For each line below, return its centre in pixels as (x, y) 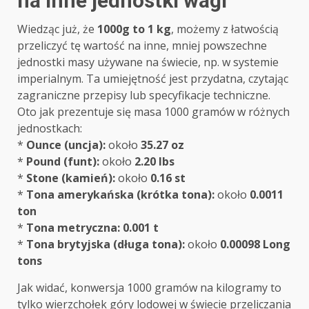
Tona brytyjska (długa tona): (106, 245)
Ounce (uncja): (66, 145)
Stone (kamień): (71, 178)
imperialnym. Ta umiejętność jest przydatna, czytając (153, 79)
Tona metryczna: (73, 228)
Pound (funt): (63, 162)
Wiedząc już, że (57, 29)
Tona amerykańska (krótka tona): (120, 195)
